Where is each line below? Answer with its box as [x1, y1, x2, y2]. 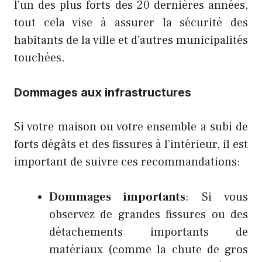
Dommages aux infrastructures [14, 85, 191, 100]
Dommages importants [49, 189, 185, 205]
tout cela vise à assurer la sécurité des [14, 15, 248, 31]
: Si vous [185, 189, 248, 205]
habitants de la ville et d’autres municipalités [14, 33, 248, 49]
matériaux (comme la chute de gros [49, 242, 248, 258]
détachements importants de [49, 225, 248, 240]
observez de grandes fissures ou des [49, 207, 248, 223]
